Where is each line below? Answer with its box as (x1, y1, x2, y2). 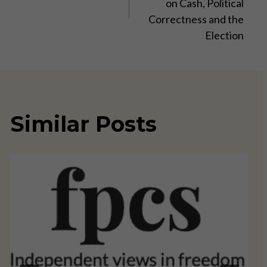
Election (205, 29, 244, 42)
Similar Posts (10, 111, 157, 138)
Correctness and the (148, 13, 244, 26)
